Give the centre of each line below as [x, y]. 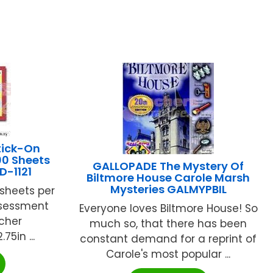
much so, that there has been [168, 223]
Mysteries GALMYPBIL [168, 189]
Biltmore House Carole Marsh [168, 177]
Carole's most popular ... [168, 254]
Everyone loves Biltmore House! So [168, 208]
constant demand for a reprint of [168, 239]
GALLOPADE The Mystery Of [168, 166]
